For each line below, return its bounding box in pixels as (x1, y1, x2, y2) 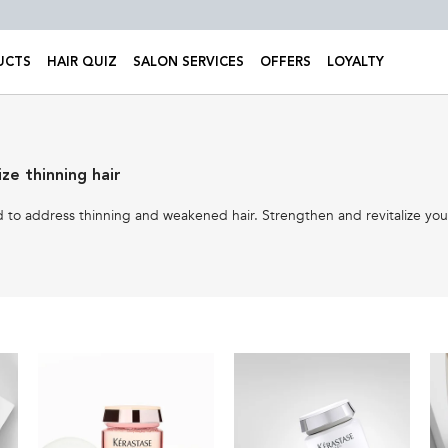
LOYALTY (327, 55, 384, 69)
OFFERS (260, 55, 311, 69)
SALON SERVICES (133, 55, 244, 69)
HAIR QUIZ (47, 55, 117, 69)
